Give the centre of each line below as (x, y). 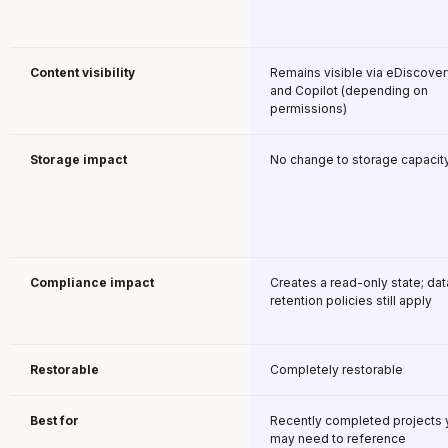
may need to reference (338, 438)
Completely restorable (336, 369)
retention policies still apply (351, 300)
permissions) (308, 108)
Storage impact (78, 159)
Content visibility (82, 72)
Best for (54, 420)
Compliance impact (92, 282)
